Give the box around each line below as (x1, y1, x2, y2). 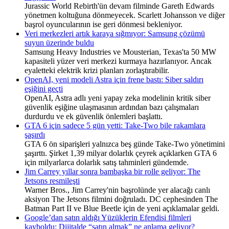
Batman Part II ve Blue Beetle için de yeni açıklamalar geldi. (25, 203, 219, 213)
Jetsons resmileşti (25, 176, 80, 185)
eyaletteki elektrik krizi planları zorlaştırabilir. (25, 65, 169, 75)
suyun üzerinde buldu (25, 38, 94, 47)
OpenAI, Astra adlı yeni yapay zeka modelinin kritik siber (25, 93, 211, 102)
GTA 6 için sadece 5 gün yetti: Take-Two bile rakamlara (25, 121, 205, 130)
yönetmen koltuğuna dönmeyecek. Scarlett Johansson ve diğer (25, 10, 225, 19)
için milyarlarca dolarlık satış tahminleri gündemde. (25, 157, 189, 167)
